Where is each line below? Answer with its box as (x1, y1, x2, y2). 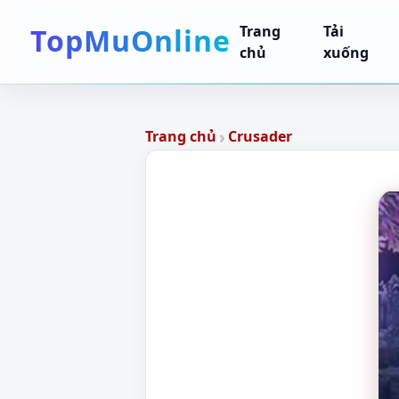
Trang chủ (144, 126, 216, 147)
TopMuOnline (30, 21, 231, 61)
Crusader (227, 126, 292, 147)
